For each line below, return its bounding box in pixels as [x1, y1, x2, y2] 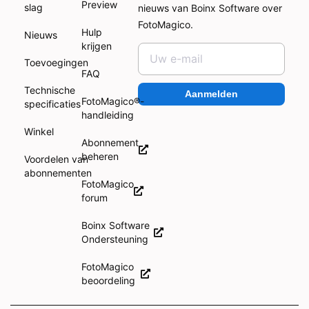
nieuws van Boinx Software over [138, 1, 283, 14]
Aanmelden [185, 88, 239, 100]
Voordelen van [24, 152, 88, 165]
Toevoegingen [24, 56, 88, 68]
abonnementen [24, 166, 92, 179]
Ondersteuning [81, 232, 154, 245]
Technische [24, 83, 75, 96]
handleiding [81, 108, 134, 121]
